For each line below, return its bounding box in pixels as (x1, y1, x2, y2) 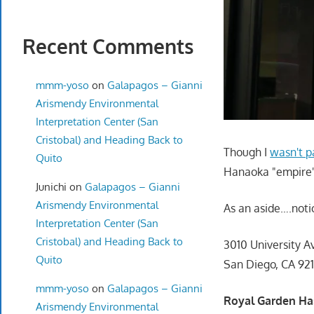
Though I (224, 144, 271, 159)
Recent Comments (22, 34, 193, 60)
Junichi (35, 179, 67, 193)
